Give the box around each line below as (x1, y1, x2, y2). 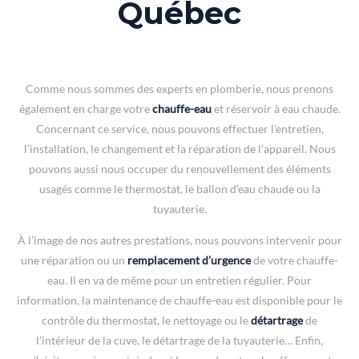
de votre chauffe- (251, 252, 338, 267)
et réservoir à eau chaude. (211, 101, 341, 115)
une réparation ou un (21, 252, 127, 267)
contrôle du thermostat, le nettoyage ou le (42, 313, 251, 327)
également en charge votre (18, 101, 152, 115)
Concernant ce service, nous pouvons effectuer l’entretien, (35, 121, 324, 135)
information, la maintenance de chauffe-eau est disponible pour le (17, 292, 342, 307)
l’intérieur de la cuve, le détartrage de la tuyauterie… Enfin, (36, 333, 323, 347)
